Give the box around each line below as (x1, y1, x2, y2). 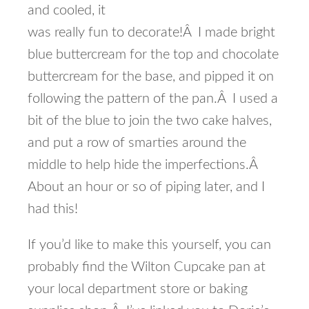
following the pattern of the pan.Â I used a (28, 92, 278, 106)
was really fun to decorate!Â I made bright (28, 26, 275, 40)
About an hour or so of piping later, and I (28, 180, 265, 195)
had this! (28, 202, 78, 217)
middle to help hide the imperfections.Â (28, 158, 261, 172)
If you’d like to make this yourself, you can (28, 238, 271, 252)
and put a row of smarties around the (28, 136, 246, 150)
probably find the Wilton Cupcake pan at (28, 260, 266, 275)
